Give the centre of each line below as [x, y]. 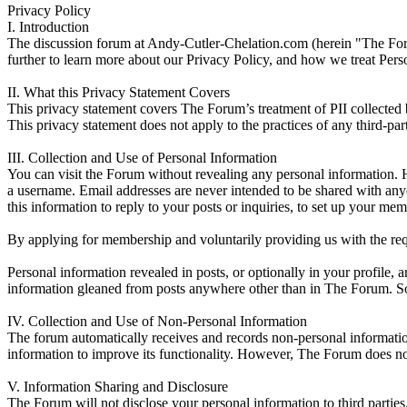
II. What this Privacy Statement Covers [119, 92]
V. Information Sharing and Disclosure [118, 386]
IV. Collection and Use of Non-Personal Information [157, 321]
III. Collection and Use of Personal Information [142, 157]
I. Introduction [48, 26]
